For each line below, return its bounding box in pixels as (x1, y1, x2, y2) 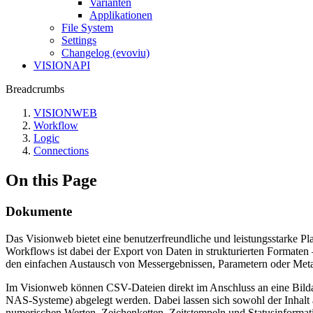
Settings (61, 34, 96, 46)
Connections (34, 145, 89, 156)
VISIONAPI (34, 59, 90, 71)
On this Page (6, 170, 97, 189)
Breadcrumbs (6, 83, 64, 95)
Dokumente (6, 203, 72, 219)
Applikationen (89, 9, 152, 21)
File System (61, 22, 113, 34)
